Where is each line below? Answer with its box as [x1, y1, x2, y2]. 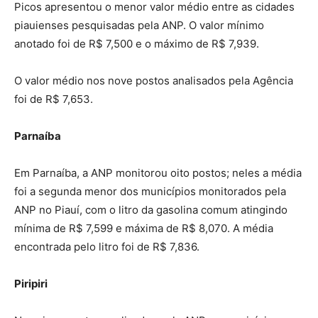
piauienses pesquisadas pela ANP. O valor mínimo [14, 18, 264, 33]
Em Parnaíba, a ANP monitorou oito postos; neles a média [14, 166, 302, 180]
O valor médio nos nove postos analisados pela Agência [14, 74, 293, 88]
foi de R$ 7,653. [14, 92, 93, 106]
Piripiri [14, 277, 48, 291]
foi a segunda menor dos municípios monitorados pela [14, 185, 286, 199]
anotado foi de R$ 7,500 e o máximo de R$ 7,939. [14, 37, 259, 51]
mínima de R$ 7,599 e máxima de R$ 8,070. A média [14, 221, 273, 236]
